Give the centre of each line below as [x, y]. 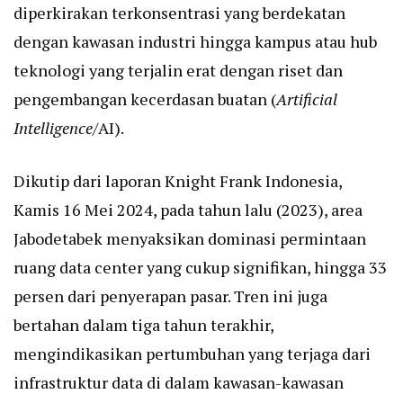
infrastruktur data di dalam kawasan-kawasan [179, 383]
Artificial [307, 99]
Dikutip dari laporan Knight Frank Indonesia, [178, 181]
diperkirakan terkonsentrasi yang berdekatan [179, 13]
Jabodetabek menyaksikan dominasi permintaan [190, 239]
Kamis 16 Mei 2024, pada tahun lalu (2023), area [188, 210]
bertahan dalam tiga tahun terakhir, [143, 325]
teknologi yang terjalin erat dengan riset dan [178, 71]
